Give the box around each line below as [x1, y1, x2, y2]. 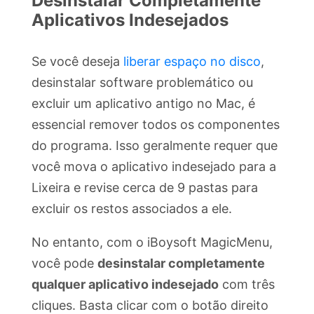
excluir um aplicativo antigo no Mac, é [32, 96, 255, 111]
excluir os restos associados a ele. [32, 201, 232, 217]
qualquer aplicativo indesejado [32, 277, 219, 292]
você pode [32, 256, 97, 271]
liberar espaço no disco [123, 54, 261, 69]
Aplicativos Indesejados [32, 10, 228, 31]
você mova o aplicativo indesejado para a [32, 159, 276, 175]
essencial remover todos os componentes [32, 117, 280, 132]
